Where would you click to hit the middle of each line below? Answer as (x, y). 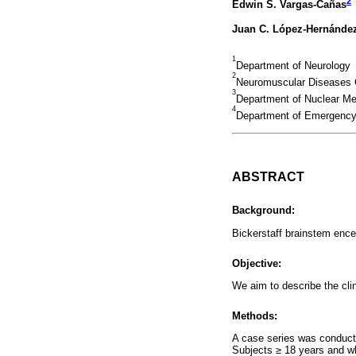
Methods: (255, 316)
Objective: (257, 263)
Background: (263, 211)
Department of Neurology (293, 66)
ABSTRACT (268, 176)
